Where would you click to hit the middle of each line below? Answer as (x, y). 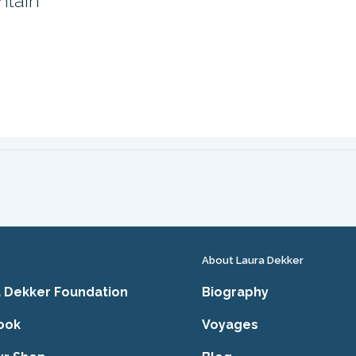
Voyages (230, 325)
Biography (235, 292)
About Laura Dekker (253, 260)
